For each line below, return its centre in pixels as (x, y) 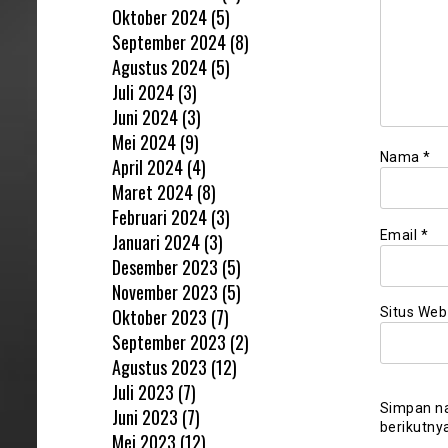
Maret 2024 (152, 191)
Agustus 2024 (159, 66)
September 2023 (169, 341)
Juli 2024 (143, 91)
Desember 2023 (165, 266)
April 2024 (147, 166)
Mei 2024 (144, 141)
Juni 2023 (145, 416)
